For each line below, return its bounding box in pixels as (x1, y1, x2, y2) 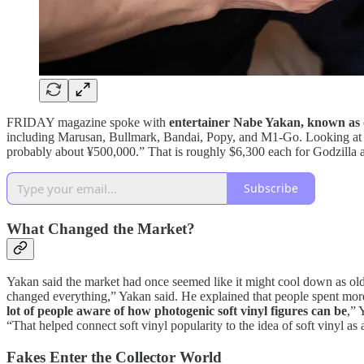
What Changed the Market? (6, 219, 195, 237)
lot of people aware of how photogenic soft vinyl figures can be (6, 304, 347, 318)
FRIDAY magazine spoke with (6, 115, 169, 129)
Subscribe (244, 180, 298, 197)
